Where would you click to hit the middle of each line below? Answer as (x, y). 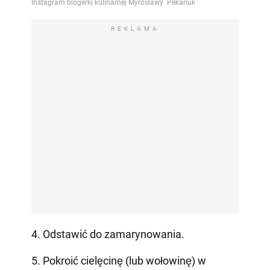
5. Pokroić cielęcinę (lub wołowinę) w (118, 261)
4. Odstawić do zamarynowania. (108, 234)
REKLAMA (135, 29)
